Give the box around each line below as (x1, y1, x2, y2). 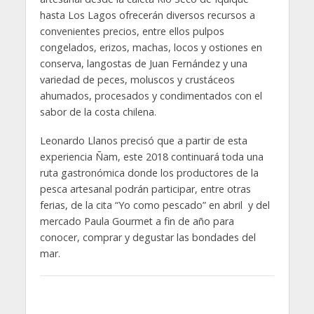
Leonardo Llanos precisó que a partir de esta (39, 133, 247, 147)
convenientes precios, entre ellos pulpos (39, 25, 224, 39)
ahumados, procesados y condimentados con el (39, 89, 262, 103)
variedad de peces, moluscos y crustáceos (39, 73, 235, 87)
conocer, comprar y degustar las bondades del (39, 230, 256, 244)
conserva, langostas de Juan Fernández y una (39, 57, 247, 71)
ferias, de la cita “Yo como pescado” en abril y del (39, 198, 270, 212)
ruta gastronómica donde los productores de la (39, 165, 259, 179)
